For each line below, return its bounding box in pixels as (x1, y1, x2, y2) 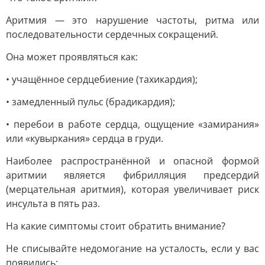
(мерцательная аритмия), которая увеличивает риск (6, 183, 259, 196)
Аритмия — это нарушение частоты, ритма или (6, 14, 259, 27)
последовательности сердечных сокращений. (6, 28, 218, 41)
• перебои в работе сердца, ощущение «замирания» (6, 118, 259, 131)
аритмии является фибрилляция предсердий (6, 169, 259, 182)
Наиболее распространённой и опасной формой (6, 154, 259, 167)
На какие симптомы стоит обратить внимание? (6, 219, 225, 232)
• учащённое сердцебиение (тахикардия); (6, 73, 198, 86)
